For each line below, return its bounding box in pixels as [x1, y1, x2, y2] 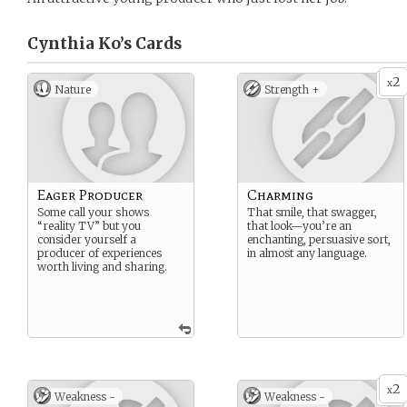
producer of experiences [37, 246, 162, 260]
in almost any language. [247, 246, 367, 260]
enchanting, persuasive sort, [247, 233, 391, 246]
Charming [247, 186, 313, 203]
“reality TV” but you [37, 219, 141, 233]
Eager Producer [37, 186, 143, 203]
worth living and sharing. [37, 260, 167, 273]
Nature [55, 83, 91, 96]
